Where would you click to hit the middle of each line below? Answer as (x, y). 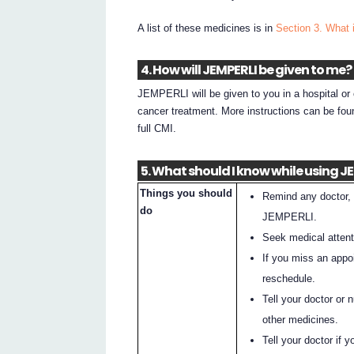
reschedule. (289, 279)
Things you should (186, 194)
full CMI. (157, 129)
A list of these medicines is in (207, 28)
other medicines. (301, 320)
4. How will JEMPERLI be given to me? (246, 70)
